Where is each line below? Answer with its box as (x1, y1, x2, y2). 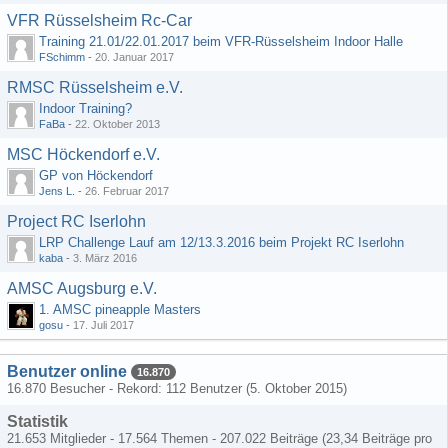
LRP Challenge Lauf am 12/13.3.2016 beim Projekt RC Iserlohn (39, 235, 404, 250)
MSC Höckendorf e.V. (7, 146, 160, 163)
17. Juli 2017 (73, 319, 134, 331)
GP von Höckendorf (39, 168, 153, 183)
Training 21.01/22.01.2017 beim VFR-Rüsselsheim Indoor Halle (39, 34, 403, 49)
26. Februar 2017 (85, 185, 169, 197)
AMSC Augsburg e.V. (7, 280, 157, 297)
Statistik (7, 413, 68, 430)
